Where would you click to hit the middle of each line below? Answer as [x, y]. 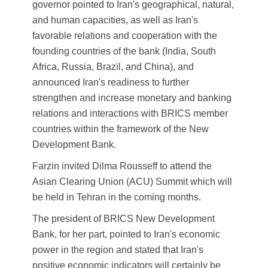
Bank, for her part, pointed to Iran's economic [126, 234]
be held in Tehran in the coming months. [117, 197]
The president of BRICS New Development [124, 219]
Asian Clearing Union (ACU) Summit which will [132, 182]
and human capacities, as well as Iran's [115, 20]
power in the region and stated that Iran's [118, 250]
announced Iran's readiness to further [111, 83]
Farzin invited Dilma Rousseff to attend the [122, 166]
